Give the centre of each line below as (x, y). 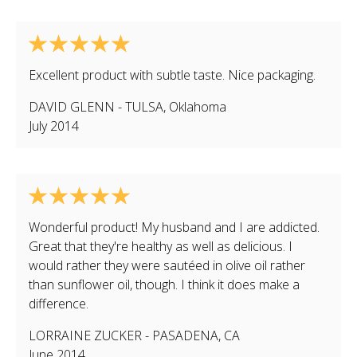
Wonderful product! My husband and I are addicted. (174, 227)
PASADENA (185, 335)
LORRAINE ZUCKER (85, 335)
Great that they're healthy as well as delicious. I (161, 246)
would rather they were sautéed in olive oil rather (167, 265)
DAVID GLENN (72, 107)
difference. (59, 304)
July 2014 (54, 126)
